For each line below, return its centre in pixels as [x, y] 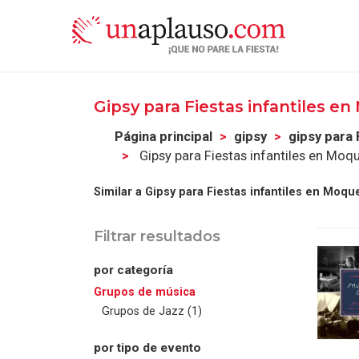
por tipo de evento [147, 348]
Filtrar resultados [157, 236]
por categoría [133, 270]
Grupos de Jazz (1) [152, 311]
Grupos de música [145, 291]
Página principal [164, 137]
